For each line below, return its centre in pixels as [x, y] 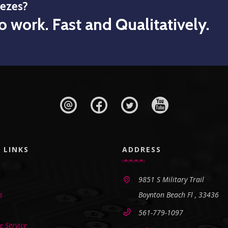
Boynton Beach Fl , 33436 [179, 194]
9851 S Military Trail [172, 179]
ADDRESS [142, 149]
